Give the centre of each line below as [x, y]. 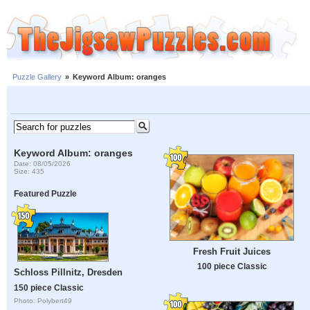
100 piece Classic [232, 266]
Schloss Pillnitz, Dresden [69, 273]
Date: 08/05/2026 [43, 163]
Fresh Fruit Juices [232, 251]
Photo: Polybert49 [43, 301]
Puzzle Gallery [37, 77]
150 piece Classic [49, 288]
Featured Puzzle [46, 194]
